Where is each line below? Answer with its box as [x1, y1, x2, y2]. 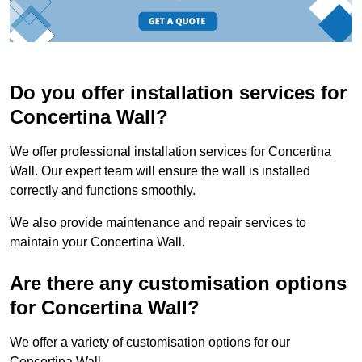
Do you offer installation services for [10, 82, 347, 104]
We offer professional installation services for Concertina [10, 145, 331, 159]
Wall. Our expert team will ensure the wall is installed [10, 164, 310, 179]
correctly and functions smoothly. [10, 183, 199, 198]
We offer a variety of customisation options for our [10, 335, 290, 350]
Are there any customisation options [10, 272, 347, 295]
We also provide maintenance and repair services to [10, 216, 306, 230]
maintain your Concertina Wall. [10, 235, 185, 250]
